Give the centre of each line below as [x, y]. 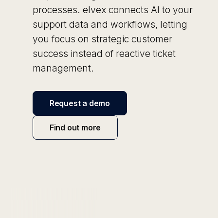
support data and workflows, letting [110, 25]
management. [64, 68]
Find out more [75, 128]
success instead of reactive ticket [104, 54]
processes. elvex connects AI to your [113, 10]
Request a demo [80, 103]
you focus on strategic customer [103, 39]
